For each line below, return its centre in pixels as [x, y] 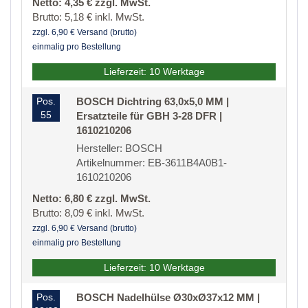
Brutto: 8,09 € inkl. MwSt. [88, 213]
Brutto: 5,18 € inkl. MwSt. [88, 17]
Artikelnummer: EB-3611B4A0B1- [152, 163]
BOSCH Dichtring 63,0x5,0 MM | [153, 102]
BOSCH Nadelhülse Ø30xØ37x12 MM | [168, 298]
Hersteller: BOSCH [119, 148]
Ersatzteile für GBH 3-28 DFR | [149, 116]
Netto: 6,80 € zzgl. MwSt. [91, 199]
